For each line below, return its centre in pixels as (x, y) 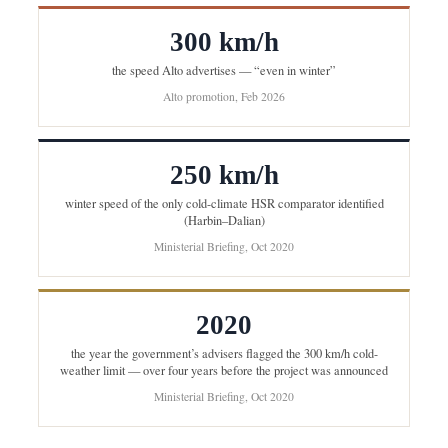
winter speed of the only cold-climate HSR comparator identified (224, 204)
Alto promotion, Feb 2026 (224, 97)
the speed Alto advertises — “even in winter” (224, 71)
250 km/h (224, 175)
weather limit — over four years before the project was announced (224, 371)
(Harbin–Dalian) (224, 221)
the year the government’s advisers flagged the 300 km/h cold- (224, 354)
